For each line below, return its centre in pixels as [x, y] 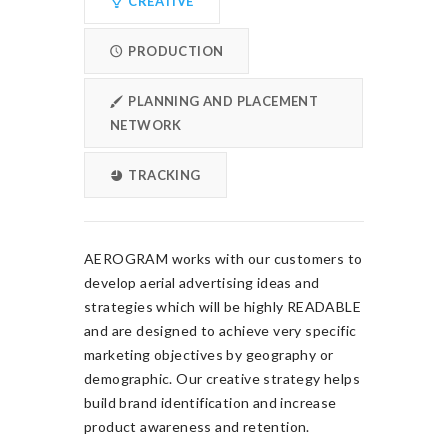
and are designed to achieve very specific [220, 330]
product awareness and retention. [197, 426]
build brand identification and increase [210, 402]
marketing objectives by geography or [209, 354]
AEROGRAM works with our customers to [223, 258]
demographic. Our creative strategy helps [222, 378]
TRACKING [163, 175]
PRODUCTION [174, 51]
